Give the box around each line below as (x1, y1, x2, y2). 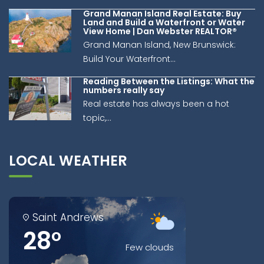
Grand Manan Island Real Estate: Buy (83, 7, 241, 19)
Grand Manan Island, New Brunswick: (83, 38, 236, 51)
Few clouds (126, 240, 174, 253)
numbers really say (83, 84, 164, 96)
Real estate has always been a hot (83, 97, 229, 110)
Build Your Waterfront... (83, 52, 176, 65)
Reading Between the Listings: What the (83, 75, 255, 87)
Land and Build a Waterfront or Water (83, 16, 245, 28)
